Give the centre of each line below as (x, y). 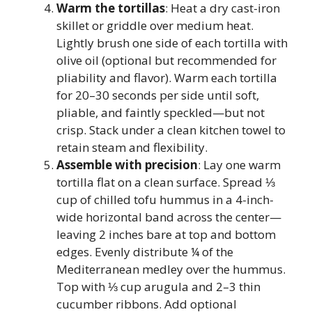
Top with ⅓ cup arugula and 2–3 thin (158, 286)
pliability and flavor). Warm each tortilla (167, 77)
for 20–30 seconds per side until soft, (158, 95)
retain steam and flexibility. (132, 147)
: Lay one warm (239, 164)
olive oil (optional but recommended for (166, 60)
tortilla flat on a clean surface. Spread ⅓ (166, 182)
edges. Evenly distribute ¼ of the (145, 251)
